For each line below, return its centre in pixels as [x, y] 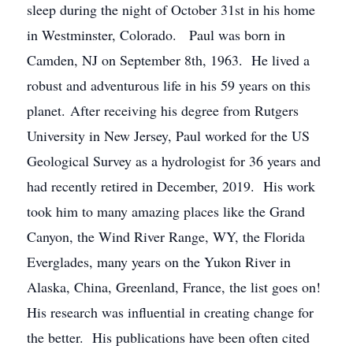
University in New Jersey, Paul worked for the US [168, 136]
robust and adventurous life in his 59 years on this [169, 85]
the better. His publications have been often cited [168, 337]
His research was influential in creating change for [170, 312]
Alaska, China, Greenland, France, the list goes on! [176, 287]
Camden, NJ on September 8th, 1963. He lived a [168, 60]
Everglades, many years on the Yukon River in [159, 262]
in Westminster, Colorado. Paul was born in [156, 35]
